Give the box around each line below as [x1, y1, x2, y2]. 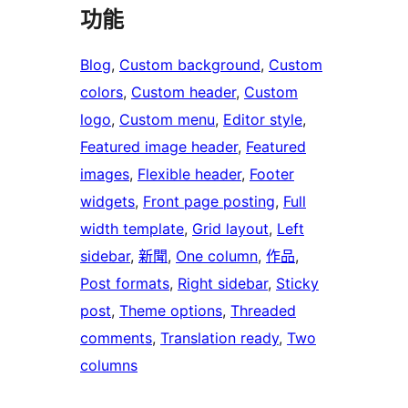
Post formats [80, 274, 169, 293]
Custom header [131, 83, 236, 102]
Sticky [276, 274, 319, 293]
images [80, 165, 129, 184]
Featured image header [80, 138, 238, 157]
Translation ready [160, 329, 279, 348]
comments [80, 329, 152, 348]
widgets [80, 192, 135, 211]
